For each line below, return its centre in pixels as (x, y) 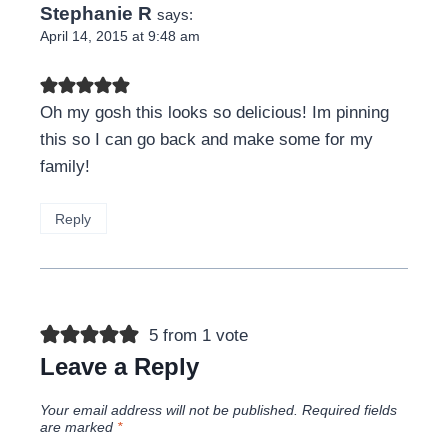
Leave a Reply (119, 366)
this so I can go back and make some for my (206, 139)
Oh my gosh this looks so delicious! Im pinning (214, 112)
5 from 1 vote (198, 335)
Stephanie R (96, 14)
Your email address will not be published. (169, 411)
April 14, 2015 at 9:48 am (120, 37)
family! (65, 166)
